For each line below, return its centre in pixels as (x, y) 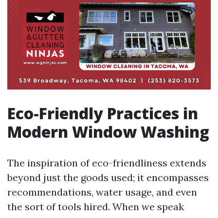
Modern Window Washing (108, 132)
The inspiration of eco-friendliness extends (107, 163)
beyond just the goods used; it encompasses (108, 178)
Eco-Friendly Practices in (103, 113)
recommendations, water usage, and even (102, 192)
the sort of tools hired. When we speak (96, 207)
